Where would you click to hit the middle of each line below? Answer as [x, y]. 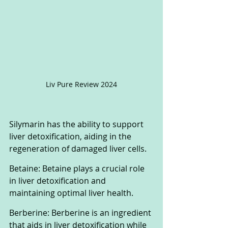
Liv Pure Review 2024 [81, 84]
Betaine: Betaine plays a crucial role [78, 168]
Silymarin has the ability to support [77, 124]
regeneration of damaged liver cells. [79, 148]
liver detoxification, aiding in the [71, 136]
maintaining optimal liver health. [72, 193]
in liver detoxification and [59, 180]
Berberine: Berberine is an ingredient [81, 212]
